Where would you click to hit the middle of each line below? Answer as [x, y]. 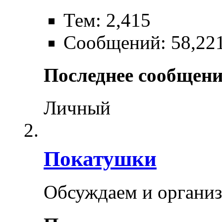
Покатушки [100, 159]
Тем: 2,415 [107, 20]
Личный [77, 108]
